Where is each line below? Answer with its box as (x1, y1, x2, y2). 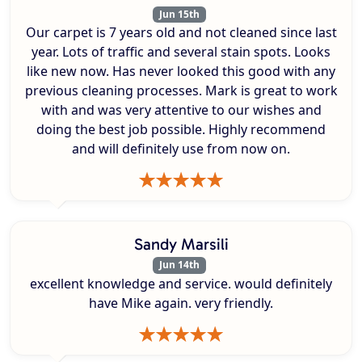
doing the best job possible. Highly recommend (36, 120, 326, 139)
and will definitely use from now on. (72, 140, 290, 158)
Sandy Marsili (133, 234, 229, 255)
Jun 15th (159, 7, 200, 22)
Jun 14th (159, 258, 200, 272)
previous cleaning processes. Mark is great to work (24, 82, 338, 100)
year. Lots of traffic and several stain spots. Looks (32, 43, 330, 61)
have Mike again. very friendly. (89, 293, 273, 312)
